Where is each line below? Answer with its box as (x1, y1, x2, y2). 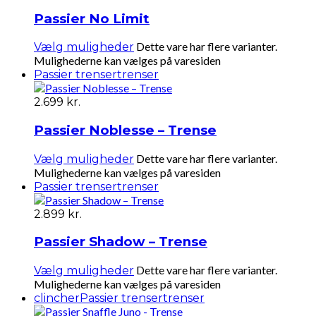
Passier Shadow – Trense (34, 233, 207, 250)
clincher (34, 291, 80, 305)
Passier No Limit (34, 10, 150, 27)
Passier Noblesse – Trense (34, 122, 217, 139)
